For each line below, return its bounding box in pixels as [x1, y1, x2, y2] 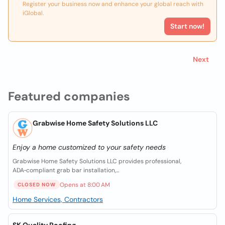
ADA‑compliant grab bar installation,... [13, 166, 119, 174]
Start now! [170, 22, 204, 31]
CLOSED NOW [18, 181, 56, 188]
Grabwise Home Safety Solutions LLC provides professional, [13, 157, 181, 165]
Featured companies [8, 88, 130, 104]
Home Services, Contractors [13, 195, 103, 204]
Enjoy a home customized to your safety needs [13, 143, 166, 152]
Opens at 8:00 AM [60, 180, 110, 189]
